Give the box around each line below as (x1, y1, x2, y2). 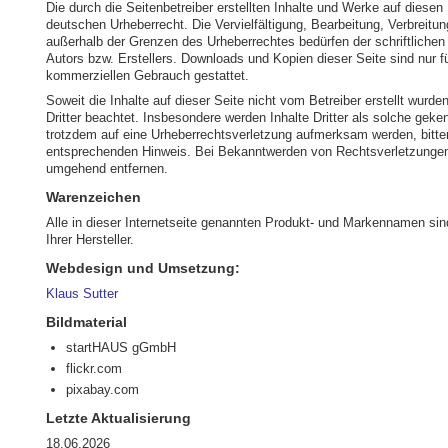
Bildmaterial (46, 314, 127, 330)
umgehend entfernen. (46, 161, 168, 176)
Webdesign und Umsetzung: (46, 260, 240, 276)
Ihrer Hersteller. (46, 232, 134, 247)
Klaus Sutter (46, 286, 118, 301)
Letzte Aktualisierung (46, 410, 191, 426)
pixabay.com (66, 382, 139, 397)
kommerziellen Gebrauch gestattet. (46, 68, 249, 83)
